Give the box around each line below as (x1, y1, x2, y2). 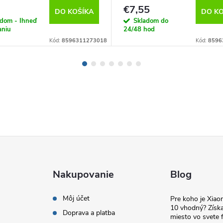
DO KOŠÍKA (55, 7, 94, 17)
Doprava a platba (63, 208, 115, 218)
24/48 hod (123, 25, 155, 34)
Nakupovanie (53, 168, 114, 182)
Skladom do (133, 16, 168, 26)
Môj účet (63, 194, 90, 204)
